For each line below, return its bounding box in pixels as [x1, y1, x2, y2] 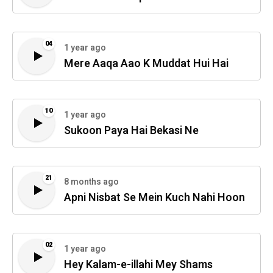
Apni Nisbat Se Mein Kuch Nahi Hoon [64, 190, 245, 207]
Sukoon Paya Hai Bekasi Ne [64, 122, 199, 140]
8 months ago [64, 175, 119, 189]
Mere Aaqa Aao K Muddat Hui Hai [64, 55, 229, 73]
